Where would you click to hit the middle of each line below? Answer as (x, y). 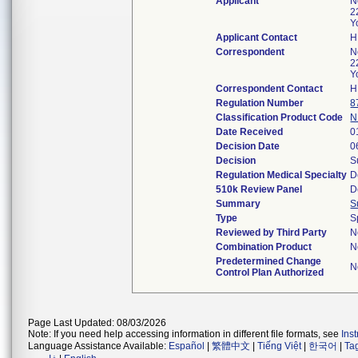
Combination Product (264, 247)
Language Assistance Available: (98, 346)
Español (187, 346)
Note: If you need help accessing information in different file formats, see (185, 334)
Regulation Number (260, 103)
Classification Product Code (280, 117)
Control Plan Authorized (270, 272)
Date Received (250, 132)
